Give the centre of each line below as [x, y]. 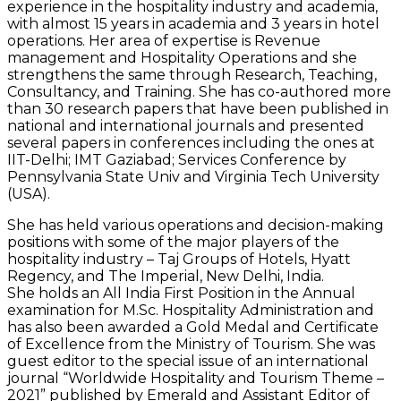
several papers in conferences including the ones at [191, 142]
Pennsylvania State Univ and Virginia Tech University [193, 176]
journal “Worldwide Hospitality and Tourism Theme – [196, 378]
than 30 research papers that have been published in [198, 108]
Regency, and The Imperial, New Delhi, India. [166, 276]
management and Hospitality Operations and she [182, 57]
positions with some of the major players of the [173, 242]
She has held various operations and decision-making [196, 225]
